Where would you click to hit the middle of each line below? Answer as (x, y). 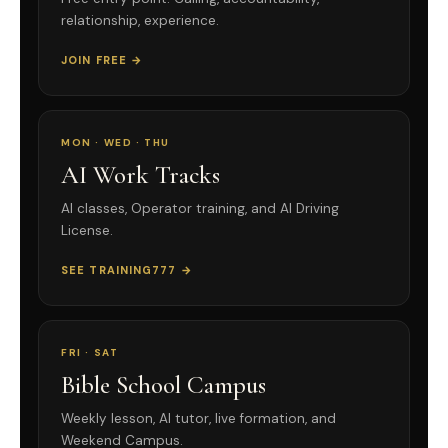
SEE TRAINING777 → (127, 270)
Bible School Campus (163, 385)
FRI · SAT (90, 353)
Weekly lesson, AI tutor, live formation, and (198, 419)
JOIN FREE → (102, 60)
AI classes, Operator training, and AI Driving (200, 209)
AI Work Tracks (140, 175)
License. (87, 231)
